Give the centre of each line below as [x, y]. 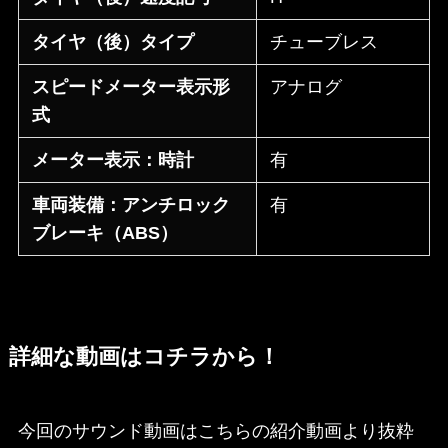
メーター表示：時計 [113, 160]
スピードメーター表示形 [131, 87]
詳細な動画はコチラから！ [144, 357]
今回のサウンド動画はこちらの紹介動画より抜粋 [215, 431]
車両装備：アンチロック [131, 205]
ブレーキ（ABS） [105, 233]
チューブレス [324, 42]
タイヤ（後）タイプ [113, 42]
